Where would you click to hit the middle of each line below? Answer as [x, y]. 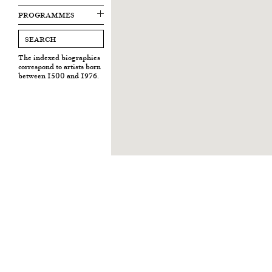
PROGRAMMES [46, 15]
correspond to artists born [59, 66]
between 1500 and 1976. [59, 76]
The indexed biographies [59, 57]
